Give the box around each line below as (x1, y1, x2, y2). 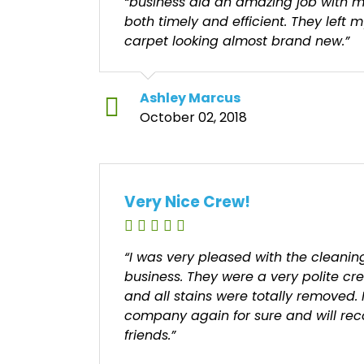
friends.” (124, 326, 175, 345)
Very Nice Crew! (124, 191, 250, 214)
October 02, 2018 (140, 108, 247, 128)
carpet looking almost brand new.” (124, 32, 349, 51)
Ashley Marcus (140, 89, 240, 108)
